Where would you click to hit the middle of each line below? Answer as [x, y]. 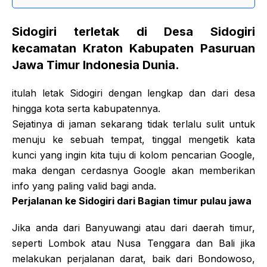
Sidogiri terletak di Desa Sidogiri [133, 32]
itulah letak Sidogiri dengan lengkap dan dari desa [133, 93]
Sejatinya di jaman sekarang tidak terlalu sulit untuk [133, 124]
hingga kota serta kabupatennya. [86, 108]
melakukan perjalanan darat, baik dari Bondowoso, [133, 259]
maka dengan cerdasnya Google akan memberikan [133, 170]
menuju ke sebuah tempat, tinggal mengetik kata [133, 139]
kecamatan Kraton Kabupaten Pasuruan [133, 48]
